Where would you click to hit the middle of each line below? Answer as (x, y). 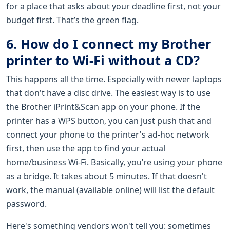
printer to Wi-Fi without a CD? (103, 60)
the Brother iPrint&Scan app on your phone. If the (103, 107)
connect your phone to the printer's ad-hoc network (108, 134)
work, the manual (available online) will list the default (110, 190)
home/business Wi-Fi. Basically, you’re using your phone (114, 162)
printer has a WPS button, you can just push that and (109, 120)
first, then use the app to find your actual (86, 148)
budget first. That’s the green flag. (72, 20)
